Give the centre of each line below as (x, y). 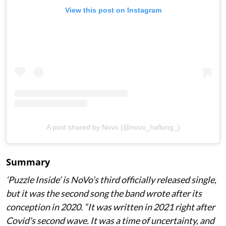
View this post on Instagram (113, 10)
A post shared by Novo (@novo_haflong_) (113, 127)
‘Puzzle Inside (33, 179)
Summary (28, 162)
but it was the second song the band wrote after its (104, 193)
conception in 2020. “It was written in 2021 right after (110, 207)
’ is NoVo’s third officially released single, (138, 179)
